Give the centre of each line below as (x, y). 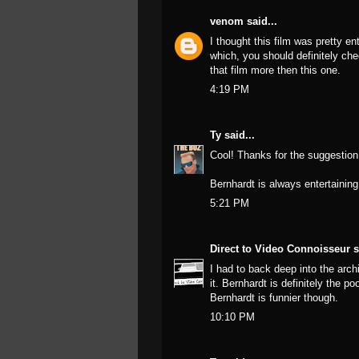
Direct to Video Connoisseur (280, 249)
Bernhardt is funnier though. (274, 297)
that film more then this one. (275, 70)
